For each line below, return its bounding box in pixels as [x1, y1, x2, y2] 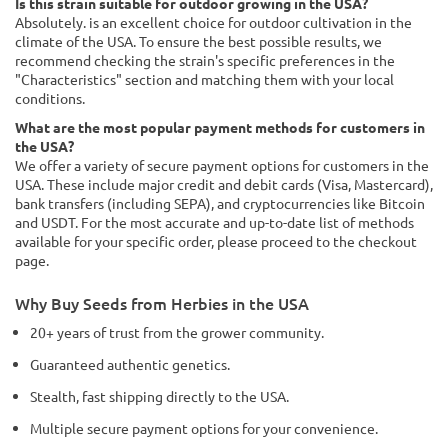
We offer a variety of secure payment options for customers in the [15, 156, 429, 174]
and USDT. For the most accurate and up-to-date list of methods [15, 213, 414, 231]
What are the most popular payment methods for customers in [15, 118, 425, 136]
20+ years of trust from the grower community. [30, 323, 324, 341]
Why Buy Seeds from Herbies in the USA [15, 292, 309, 314]
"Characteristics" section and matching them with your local [15, 70, 394, 88]
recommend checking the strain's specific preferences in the [15, 51, 395, 69]
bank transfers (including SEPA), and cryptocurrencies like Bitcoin [15, 194, 425, 212]
